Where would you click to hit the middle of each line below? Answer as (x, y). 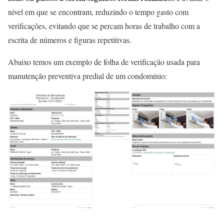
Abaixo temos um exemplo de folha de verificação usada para (104, 62)
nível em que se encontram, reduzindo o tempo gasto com (98, 12)
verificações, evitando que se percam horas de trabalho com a (104, 26)
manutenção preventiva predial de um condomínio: (89, 76)
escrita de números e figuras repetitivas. (71, 40)
